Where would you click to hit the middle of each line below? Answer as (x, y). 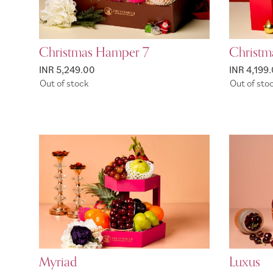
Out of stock (64, 83)
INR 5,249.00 (67, 69)
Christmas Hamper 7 (94, 52)
